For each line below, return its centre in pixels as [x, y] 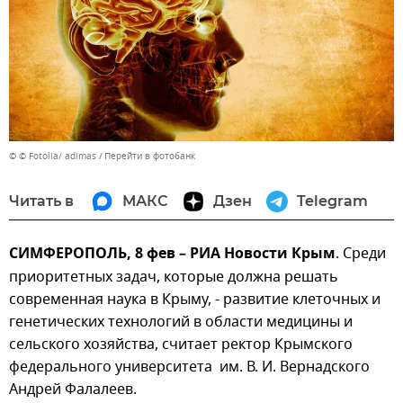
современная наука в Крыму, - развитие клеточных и [195, 300]
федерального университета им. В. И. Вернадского [189, 367]
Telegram [332, 201]
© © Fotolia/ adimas [53, 157]
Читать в [41, 201]
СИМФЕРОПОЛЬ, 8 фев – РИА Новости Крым [172, 255]
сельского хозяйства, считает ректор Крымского [181, 345]
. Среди [361, 254]
